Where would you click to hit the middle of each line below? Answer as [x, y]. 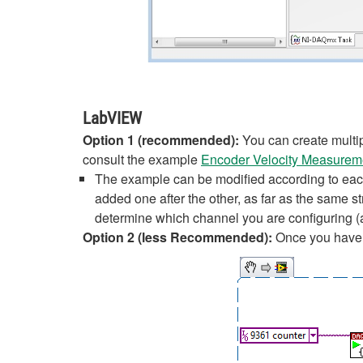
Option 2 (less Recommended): [179, 237]
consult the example [142, 159]
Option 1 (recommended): [162, 140]
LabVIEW [112, 118]
